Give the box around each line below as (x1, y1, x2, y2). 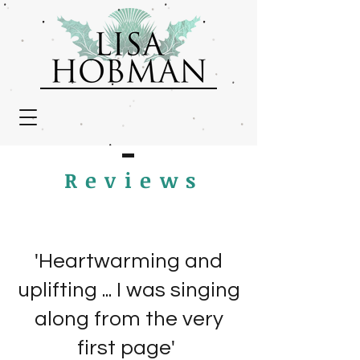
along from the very (34, 309, 223, 329)
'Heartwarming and (35, 251, 223, 272)
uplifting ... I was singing (17, 280, 240, 301)
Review (63, 166, 186, 194)
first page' (77, 337, 180, 358)
